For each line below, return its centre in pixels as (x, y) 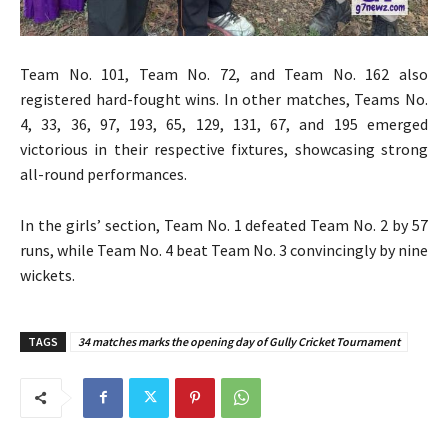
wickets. (47, 274)
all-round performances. (103, 173)
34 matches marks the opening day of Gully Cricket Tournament (239, 341)
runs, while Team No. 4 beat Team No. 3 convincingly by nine (224, 249)
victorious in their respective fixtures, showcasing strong (224, 148)
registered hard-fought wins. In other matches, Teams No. (224, 98)
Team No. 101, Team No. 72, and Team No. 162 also (224, 73)
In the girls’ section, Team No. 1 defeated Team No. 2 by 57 (224, 224)
